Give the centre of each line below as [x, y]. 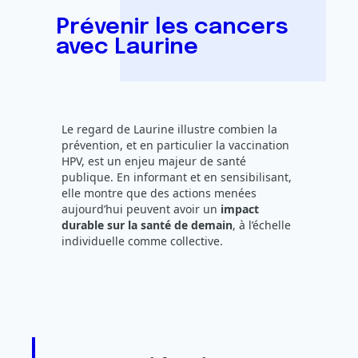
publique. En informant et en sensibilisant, [176, 177]
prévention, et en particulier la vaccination [175, 145]
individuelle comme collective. [142, 241]
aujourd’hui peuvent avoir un [141, 209]
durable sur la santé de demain [147, 225]
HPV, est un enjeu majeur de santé [153, 161]
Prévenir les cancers [172, 27]
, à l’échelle [261, 225]
